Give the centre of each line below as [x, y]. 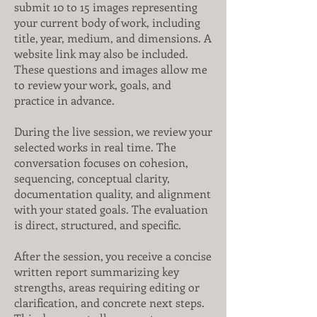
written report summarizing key [97, 271]
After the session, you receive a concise [113, 256]
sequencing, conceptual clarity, [92, 178]
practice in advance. [64, 100]
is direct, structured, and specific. [98, 225]
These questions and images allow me [111, 69]
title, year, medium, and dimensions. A [113, 38]
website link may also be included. [101, 53]
